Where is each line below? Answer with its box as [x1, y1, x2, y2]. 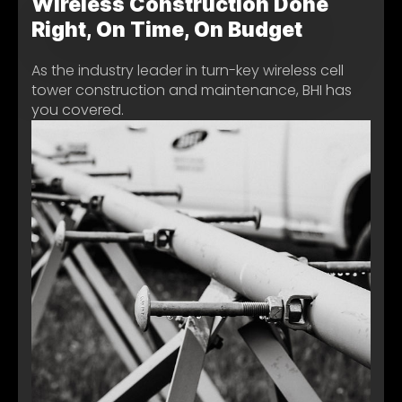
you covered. [31, 99, 124, 120]
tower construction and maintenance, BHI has [31, 79, 352, 100]
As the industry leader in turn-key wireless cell [31, 59, 344, 81]
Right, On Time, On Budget [31, 16, 302, 42]
